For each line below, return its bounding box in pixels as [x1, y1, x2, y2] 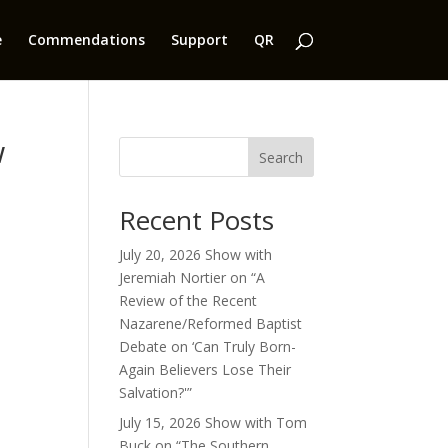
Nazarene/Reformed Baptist [119, 314, 303, 333]
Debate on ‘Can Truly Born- [119, 337, 297, 356]
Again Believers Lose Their [119, 360, 292, 379]
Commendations [27, 30, 145, 49]
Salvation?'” [119, 383, 193, 402]
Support [170, 30, 228, 49]
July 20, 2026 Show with [119, 245, 273, 264]
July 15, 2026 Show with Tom [119, 413, 308, 432]
